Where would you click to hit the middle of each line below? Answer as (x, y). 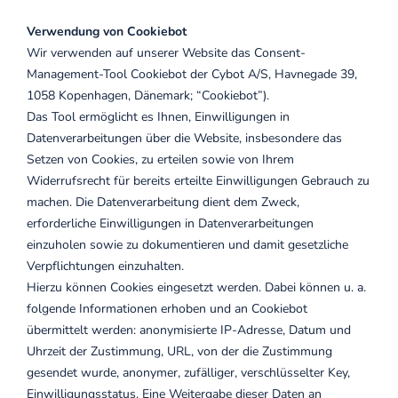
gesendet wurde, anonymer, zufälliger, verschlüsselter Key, (188, 373)
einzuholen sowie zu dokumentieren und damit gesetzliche (187, 245)
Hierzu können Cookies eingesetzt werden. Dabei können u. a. (196, 287)
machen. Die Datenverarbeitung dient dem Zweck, (163, 202)
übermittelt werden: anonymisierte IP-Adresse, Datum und (189, 330)
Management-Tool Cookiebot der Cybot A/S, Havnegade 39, (192, 74)
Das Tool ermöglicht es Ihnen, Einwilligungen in (158, 117)
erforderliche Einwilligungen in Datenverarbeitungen (170, 223)
